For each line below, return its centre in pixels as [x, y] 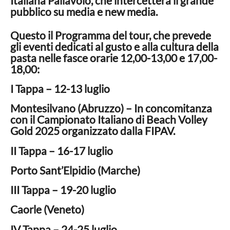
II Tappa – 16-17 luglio [62, 150]
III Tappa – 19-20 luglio [63, 190]
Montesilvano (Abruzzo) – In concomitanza [111, 108]
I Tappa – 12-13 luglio [60, 89]
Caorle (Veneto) [47, 209]
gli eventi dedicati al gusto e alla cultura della [114, 46]
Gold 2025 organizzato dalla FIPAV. [93, 131]
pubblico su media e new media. [84, 11]
